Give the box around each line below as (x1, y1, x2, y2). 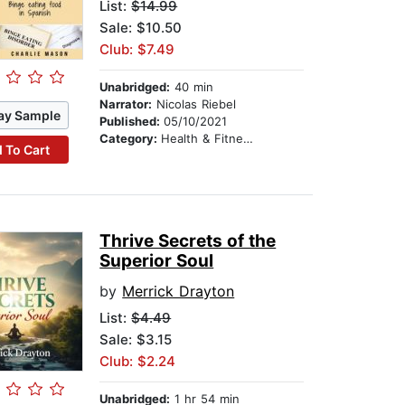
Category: (99, 131, 162, 146)
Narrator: (99, 97, 153, 112)
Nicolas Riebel (152, 97, 237, 112)
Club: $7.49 (99, 41, 175, 59)
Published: (99, 114, 165, 129)
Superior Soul (99, 250, 214, 272)
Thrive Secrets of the (99, 231, 277, 252)
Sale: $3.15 (99, 331, 173, 349)
